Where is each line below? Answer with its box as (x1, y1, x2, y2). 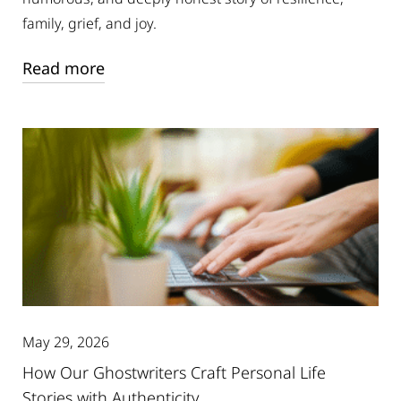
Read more (22, 57, 105, 80)
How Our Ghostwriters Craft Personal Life (22, 362, 326, 384)
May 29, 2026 (22, 332, 109, 353)
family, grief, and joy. (22, 13, 157, 34)
